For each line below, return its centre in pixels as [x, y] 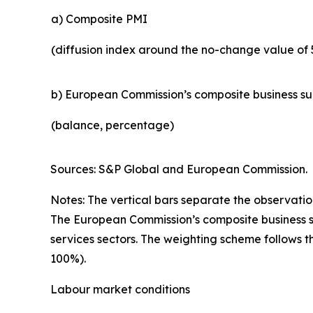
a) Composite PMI [99, 19]
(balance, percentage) [112, 125]
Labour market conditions [120, 289]
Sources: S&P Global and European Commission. [179, 169]
